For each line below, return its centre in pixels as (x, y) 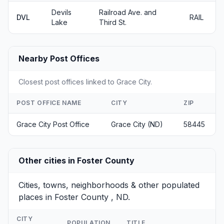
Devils (61, 12)
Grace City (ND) (137, 124)
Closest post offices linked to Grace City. (85, 82)
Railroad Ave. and (128, 12)
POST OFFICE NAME (49, 103)
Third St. (113, 22)
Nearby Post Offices (59, 58)
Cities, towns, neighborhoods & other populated (109, 185)
